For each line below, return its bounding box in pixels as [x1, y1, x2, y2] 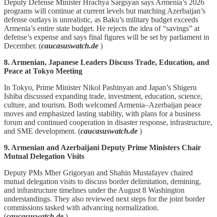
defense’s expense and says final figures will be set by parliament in [4, 32, 209, 41]
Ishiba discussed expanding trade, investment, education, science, [4, 92, 202, 100]
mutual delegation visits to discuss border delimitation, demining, [4, 177, 201, 186]
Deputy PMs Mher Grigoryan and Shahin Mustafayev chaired [4, 168, 193, 177]
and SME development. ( [4, 126, 80, 135]
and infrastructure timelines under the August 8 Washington [4, 186, 185, 194]
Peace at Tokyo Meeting [4, 66, 82, 75]
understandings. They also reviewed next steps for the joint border [4, 194, 205, 203]
